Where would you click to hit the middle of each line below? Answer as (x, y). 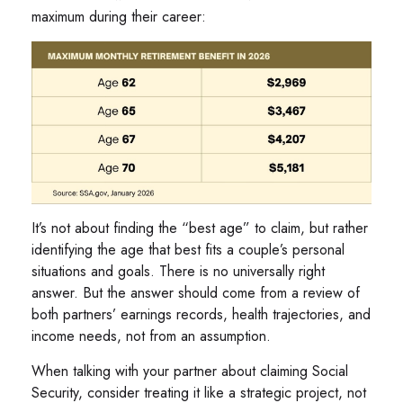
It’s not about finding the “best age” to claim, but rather (200, 228)
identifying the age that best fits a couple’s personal (188, 249)
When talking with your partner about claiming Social (190, 371)
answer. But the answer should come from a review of (196, 292)
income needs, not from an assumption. (151, 336)
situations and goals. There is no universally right (178, 271)
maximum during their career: (119, 16)
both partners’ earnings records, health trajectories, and (201, 314)
